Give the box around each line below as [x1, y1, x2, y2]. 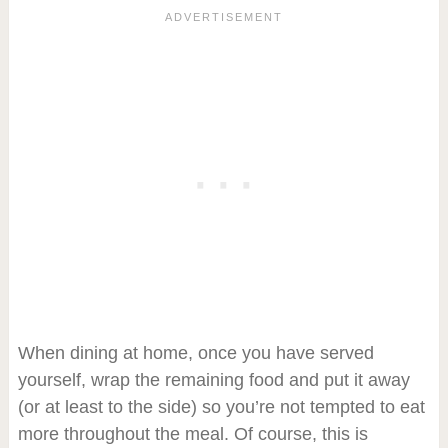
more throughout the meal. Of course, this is [17, 423, 368, 444]
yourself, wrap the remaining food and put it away [17, 369, 410, 390]
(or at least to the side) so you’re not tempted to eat [17, 396, 425, 417]
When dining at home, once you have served [17, 342, 374, 363]
